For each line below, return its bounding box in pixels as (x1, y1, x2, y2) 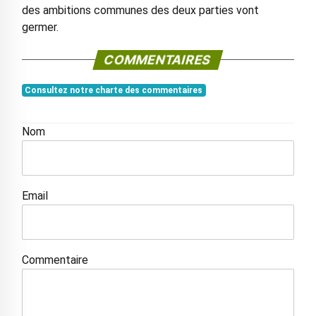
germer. (21, 20, 59, 35)
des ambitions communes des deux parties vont (21, 4, 259, 18)
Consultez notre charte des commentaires (25, 85, 203, 96)
